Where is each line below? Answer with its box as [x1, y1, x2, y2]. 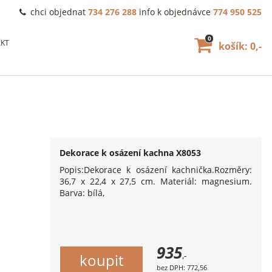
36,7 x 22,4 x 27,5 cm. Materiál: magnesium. [59, 175, 252, 187]
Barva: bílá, [59, 187, 105, 199]
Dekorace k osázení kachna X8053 [59, 147, 202, 158]
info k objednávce [139, 6, 211, 18]
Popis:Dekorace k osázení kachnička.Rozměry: [59, 164, 252, 175]
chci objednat [28, 6, 88, 18]
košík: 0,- [216, 39, 262, 53]
